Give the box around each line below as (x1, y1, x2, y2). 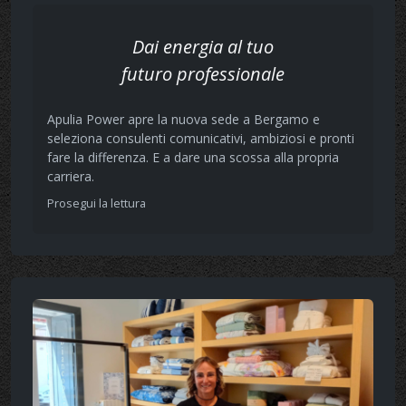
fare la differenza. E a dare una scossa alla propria (47, 149, 339, 167)
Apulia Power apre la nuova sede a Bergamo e (47, 111, 320, 129)
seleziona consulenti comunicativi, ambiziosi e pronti (47, 130, 354, 148)
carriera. (47, 168, 94, 186)
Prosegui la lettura (47, 195, 149, 212)
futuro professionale (121, 62, 285, 87)
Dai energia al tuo (132, 34, 274, 60)
